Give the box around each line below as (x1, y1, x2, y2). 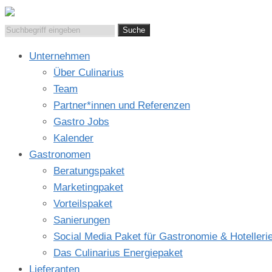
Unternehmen (29, 50, 90, 62)
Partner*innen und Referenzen (53, 100, 190, 111)
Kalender (53, 132, 93, 144)
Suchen (4, 23, 38, 35)
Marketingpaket (53, 182, 123, 193)
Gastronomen (29, 149, 90, 160)
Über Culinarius (53, 67, 124, 78)
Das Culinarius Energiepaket (53, 247, 183, 259)
